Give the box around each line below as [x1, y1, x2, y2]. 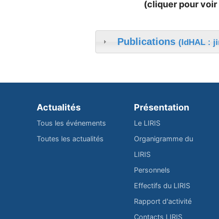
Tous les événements [37, 118, 106, 127]
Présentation [133, 102, 189, 112]
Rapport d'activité [133, 197, 192, 205]
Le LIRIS [133, 118, 160, 127]
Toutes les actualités [37, 134, 104, 143]
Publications [117, 36, 178, 47]
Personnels [133, 165, 170, 174]
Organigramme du [133, 134, 193, 143]
